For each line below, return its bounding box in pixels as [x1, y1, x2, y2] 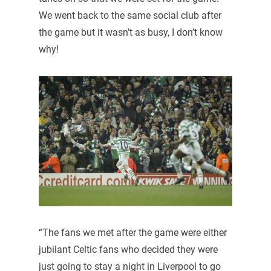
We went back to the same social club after [38, 9, 221, 21]
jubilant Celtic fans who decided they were [38, 243, 218, 255]
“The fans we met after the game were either [38, 226, 227, 238]
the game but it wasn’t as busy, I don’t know [38, 26, 223, 38]
